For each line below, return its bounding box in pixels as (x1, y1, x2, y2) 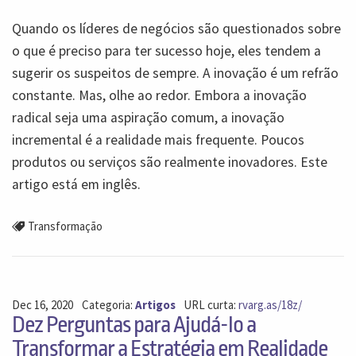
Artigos (134, 297, 176, 313)
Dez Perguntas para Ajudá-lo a (12, 311, 256, 338)
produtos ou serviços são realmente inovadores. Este (12, 153, 327, 171)
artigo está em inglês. (12, 175, 141, 193)
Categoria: (81, 297, 135, 313)
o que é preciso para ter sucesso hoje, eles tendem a (12, 41, 321, 60)
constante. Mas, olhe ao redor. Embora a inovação (12, 86, 307, 104)
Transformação (27, 218, 103, 234)
